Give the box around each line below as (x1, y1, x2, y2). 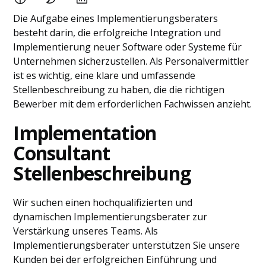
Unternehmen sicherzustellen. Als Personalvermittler (13, 55, 249, 68)
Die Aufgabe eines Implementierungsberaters (13, 12, 218, 25)
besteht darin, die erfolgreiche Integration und (13, 26, 221, 39)
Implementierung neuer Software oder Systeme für (13, 40, 242, 53)
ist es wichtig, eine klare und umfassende (13, 69, 196, 82)
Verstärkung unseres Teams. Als (13, 224, 159, 237)
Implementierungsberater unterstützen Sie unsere (13, 239, 240, 252)
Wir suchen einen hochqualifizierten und (13, 196, 193, 209)
